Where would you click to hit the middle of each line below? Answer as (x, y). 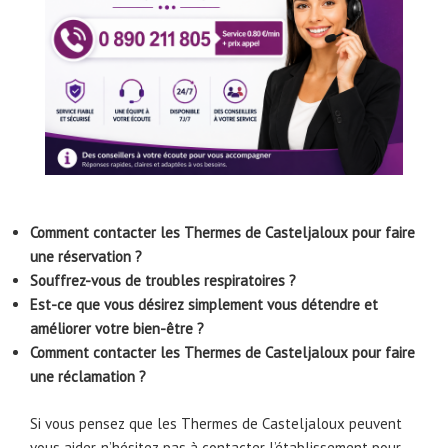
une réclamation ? (88, 377)
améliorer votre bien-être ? (117, 329)
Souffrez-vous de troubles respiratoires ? (163, 281)
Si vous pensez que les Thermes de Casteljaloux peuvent (216, 423)
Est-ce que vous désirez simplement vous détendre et (204, 305)
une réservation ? (86, 257)
